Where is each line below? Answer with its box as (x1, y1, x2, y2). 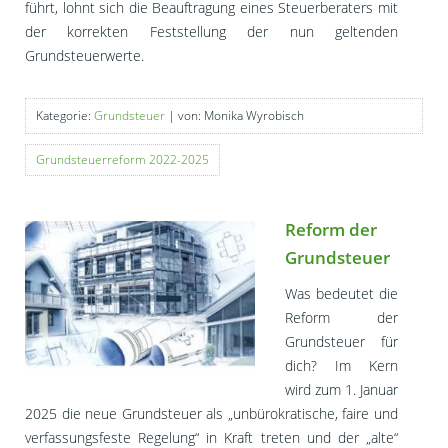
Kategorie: (36, 107, 94, 125)
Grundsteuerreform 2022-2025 (36, 151, 209, 169)
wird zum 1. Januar (285, 380, 398, 400)
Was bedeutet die (285, 284, 398, 304)
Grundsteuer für (285, 332, 398, 352)
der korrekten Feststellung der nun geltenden (25, 22, 398, 42)
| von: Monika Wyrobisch (165, 107, 304, 125)
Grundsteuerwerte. (25, 46, 144, 66)
